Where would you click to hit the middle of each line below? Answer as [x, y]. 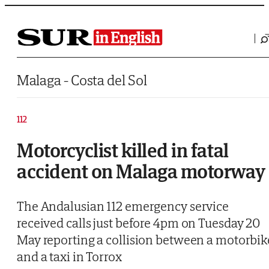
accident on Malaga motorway [141, 171]
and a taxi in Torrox [69, 257]
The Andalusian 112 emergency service [123, 206]
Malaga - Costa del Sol [82, 80]
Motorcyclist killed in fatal [123, 150]
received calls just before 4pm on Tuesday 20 [139, 223]
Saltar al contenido [33, 9]
